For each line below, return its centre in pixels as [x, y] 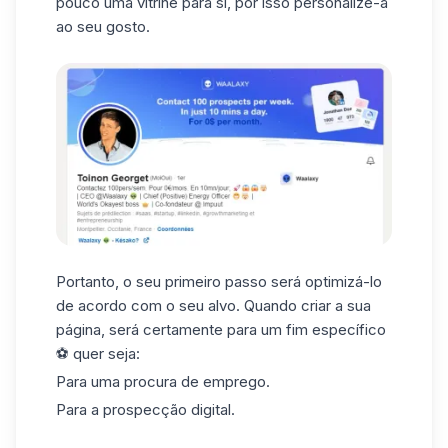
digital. [211, 409]
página [78, 330]
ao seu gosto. [103, 27]
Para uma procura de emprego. [163, 381]
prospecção [145, 409]
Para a [79, 409]
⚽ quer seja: [98, 354]
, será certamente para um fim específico [243, 330]
